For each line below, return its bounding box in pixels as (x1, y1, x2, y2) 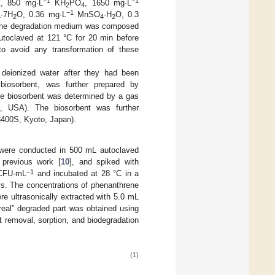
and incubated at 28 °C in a (34, 169, 139, 179)
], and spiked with (69, 157, 139, 167)
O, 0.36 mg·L (17, 10, 66, 20)
